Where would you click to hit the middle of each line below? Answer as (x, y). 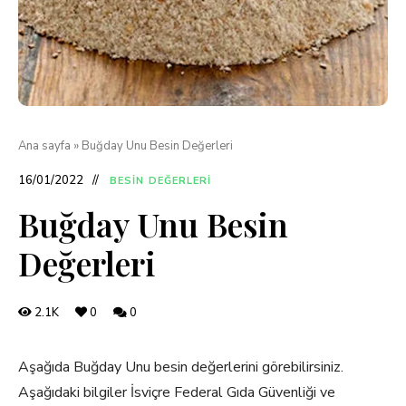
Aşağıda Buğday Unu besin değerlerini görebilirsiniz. (181, 367)
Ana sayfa (44, 146)
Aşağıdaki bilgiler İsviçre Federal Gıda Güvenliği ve (177, 392)
